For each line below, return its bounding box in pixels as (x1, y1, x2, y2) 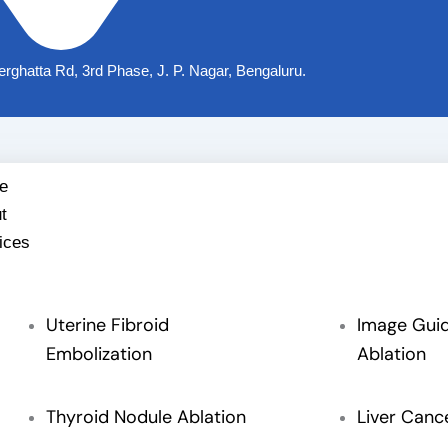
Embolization (46, 341, 152, 366)
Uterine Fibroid (46, 312, 169, 337)
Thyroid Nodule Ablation (46, 404, 246, 429)
